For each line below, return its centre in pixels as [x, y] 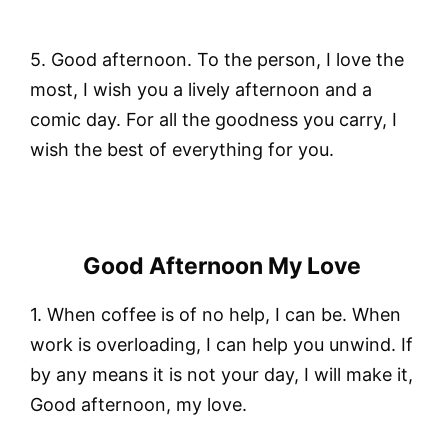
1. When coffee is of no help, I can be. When [215, 315]
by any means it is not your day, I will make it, [221, 375]
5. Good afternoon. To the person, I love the [217, 60]
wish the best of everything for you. [182, 150]
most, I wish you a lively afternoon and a [203, 90]
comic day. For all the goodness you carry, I [213, 120]
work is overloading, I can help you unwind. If [221, 345]
